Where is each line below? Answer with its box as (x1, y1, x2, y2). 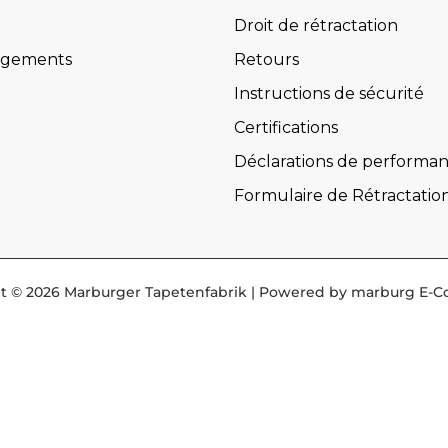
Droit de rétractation (234, 16, 398, 35)
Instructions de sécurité (234, 84, 424, 103)
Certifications (234, 118, 338, 137)
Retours (234, 50, 299, 69)
